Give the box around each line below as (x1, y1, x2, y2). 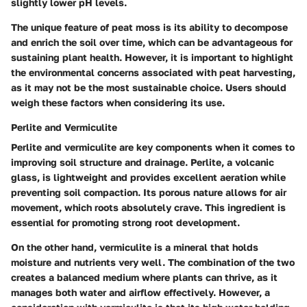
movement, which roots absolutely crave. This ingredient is (11, 201, 286, 213)
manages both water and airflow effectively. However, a (11, 286, 270, 298)
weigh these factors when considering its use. (11, 96, 225, 108)
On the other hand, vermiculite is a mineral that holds (11, 241, 258, 253)
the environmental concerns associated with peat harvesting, (11, 66, 295, 78)
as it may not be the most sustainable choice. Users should (11, 81, 286, 93)
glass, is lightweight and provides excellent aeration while (11, 171, 286, 183)
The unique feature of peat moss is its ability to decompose (11, 21, 288, 33)
